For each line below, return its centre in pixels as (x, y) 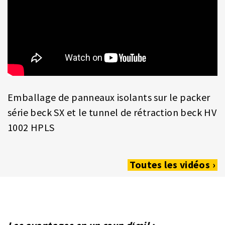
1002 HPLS (31, 128)
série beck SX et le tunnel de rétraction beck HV (112, 113)
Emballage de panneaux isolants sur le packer (109, 97)
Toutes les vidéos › (173, 165)
